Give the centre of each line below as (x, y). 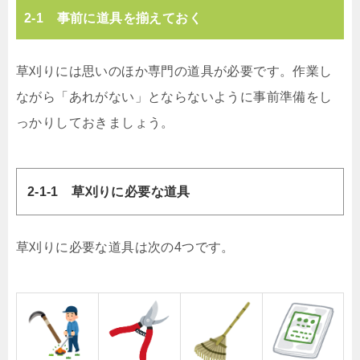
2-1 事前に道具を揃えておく (113, 18)
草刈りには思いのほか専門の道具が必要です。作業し (174, 71)
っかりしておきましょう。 (95, 122)
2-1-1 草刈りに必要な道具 (108, 191)
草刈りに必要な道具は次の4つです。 (125, 247)
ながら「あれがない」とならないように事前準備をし (174, 96)
